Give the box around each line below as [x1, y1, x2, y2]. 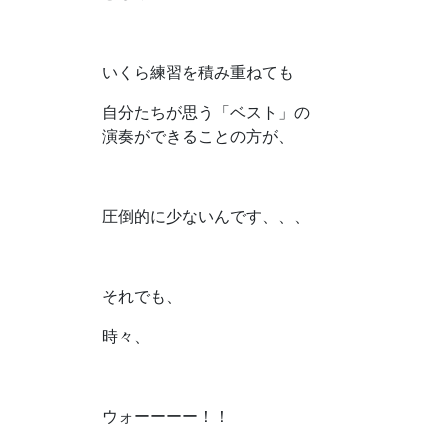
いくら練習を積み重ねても [102, 61, 294, 82]
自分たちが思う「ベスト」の [102, 101, 310, 122]
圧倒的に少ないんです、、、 [102, 205, 310, 226]
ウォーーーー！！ [102, 405, 230, 426]
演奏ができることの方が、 [102, 125, 294, 146]
